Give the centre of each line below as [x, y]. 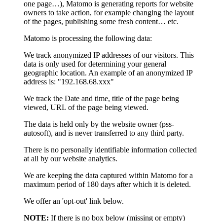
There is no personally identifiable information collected [110, 149]
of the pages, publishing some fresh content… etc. [101, 21]
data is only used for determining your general [95, 64]
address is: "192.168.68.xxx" [69, 81]
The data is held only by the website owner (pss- [99, 124]
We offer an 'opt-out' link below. [74, 201]
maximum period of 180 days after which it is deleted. [107, 184]
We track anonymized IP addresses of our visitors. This [109, 55]
